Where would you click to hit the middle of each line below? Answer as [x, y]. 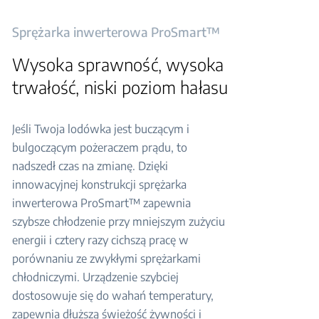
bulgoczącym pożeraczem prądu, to [99, 147]
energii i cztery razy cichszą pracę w [100, 240]
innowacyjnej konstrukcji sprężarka [99, 184]
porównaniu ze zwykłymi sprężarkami [106, 258]
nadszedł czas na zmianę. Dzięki [90, 166]
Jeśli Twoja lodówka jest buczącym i [100, 129]
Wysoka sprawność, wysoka [118, 64]
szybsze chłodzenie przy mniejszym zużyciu [118, 221]
